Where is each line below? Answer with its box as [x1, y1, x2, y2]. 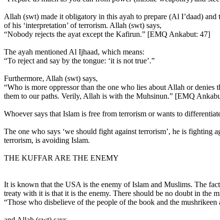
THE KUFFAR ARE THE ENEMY [4, 154, 119, 162]
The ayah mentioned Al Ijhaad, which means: [4, 48, 144, 56]
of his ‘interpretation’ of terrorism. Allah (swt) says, [4, 21, 162, 29]
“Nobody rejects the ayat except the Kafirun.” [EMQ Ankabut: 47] [4, 30, 210, 38]
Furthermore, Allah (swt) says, [4, 74, 98, 82]
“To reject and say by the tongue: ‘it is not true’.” [4, 56, 155, 65]
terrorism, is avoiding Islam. [4, 136, 90, 144]
